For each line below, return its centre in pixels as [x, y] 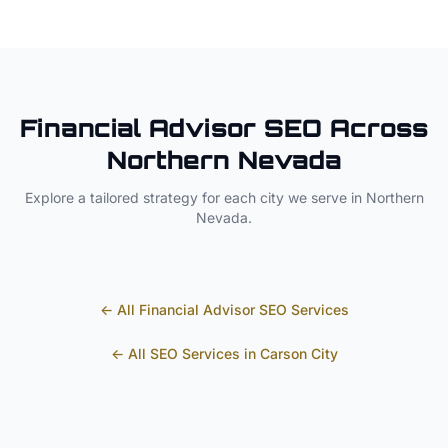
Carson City [298, 353]
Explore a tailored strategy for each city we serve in [195, 197]
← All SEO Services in [185, 353]
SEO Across [342, 128]
